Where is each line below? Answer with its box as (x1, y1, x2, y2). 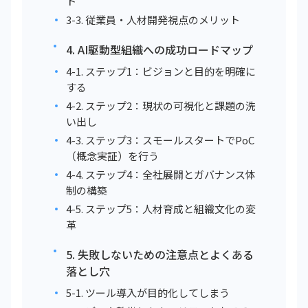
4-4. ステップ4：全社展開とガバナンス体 (66, 167, 256, 181)
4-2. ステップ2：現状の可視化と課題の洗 (66, 98, 256, 113)
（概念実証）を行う (66, 148, 159, 163)
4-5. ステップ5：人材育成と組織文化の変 (66, 201, 256, 216)
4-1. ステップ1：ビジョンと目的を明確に (66, 64, 256, 78)
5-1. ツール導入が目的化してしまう (66, 285, 230, 300)
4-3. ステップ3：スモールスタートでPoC (66, 133, 254, 147)
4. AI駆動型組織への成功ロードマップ (66, 41, 253, 58)
